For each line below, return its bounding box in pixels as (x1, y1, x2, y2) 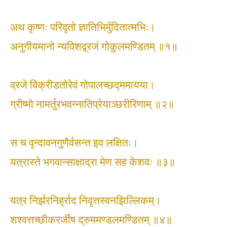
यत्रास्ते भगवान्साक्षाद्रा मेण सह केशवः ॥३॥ (10, 156, 175, 168)
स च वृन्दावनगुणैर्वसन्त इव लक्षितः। (10, 137, 138, 149)
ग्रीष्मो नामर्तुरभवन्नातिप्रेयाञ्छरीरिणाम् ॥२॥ (10, 98, 174, 110)
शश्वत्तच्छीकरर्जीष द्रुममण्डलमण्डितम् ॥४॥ (10, 214, 172, 226)
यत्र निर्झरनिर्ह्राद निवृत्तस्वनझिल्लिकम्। (10, 195, 161, 207)
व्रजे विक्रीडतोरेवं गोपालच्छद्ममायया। (10, 79, 155, 91)
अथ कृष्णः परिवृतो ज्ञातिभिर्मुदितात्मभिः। (10, 21, 156, 33)
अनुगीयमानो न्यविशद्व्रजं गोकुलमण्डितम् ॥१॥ (10, 41, 178, 53)
